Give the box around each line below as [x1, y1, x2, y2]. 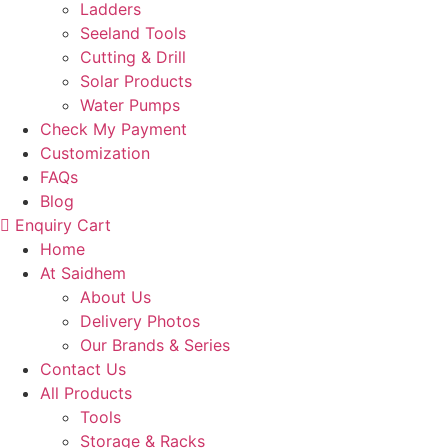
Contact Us [40, 359, 126, 379]
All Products [40, 383, 132, 403]
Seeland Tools [80, 23, 186, 43]
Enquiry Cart [15, 215, 111, 235]
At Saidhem [40, 263, 126, 283]
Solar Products [80, 71, 192, 91]
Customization [40, 143, 150, 163]
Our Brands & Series [80, 335, 230, 355]
